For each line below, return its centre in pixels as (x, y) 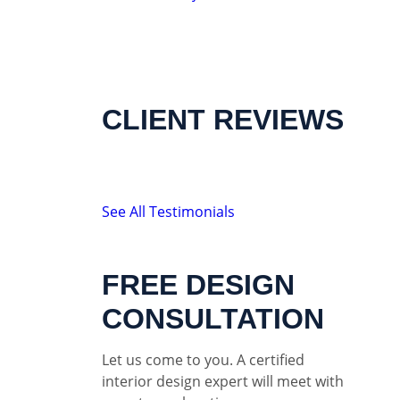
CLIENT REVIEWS (223, 120)
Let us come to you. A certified (203, 360)
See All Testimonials (168, 212)
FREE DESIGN (198, 285)
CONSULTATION (213, 319)
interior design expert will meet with (223, 381)
